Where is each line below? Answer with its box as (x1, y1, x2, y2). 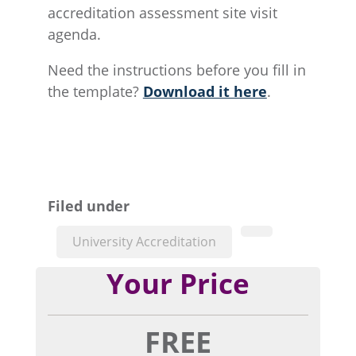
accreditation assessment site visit (47, 2, 277, 22)
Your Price (106, 265, 250, 303)
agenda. (47, 24, 101, 44)
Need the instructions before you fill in (47, 60, 306, 79)
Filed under (47, 195, 130, 215)
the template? (47, 81, 143, 101)
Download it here (142, 81, 267, 101)
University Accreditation (72, 233, 217, 251)
